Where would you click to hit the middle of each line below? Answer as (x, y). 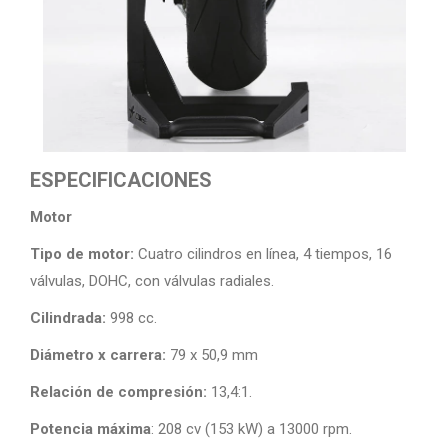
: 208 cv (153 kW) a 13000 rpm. (251, 429)
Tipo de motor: (82, 254)
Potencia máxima (90, 429)
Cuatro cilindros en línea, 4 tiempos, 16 (263, 254)
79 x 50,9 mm (212, 355)
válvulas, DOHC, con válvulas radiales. (152, 281)
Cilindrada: (68, 318)
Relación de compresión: (118, 392)
